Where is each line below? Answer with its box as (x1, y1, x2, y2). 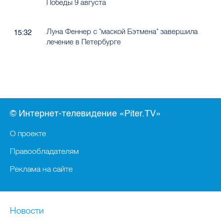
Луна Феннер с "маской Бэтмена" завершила (46, 26, 198, 36)
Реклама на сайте (10, 164, 73, 174)
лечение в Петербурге (46, 37, 121, 46)
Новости (10, 205, 44, 216)
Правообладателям (10, 146, 79, 156)
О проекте (10, 128, 46, 138)
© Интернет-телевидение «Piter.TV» (10, 108, 161, 119)
